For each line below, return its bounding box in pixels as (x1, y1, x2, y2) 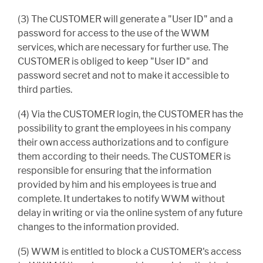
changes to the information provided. (18, 221, 178, 233)
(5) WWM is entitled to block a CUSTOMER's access (18, 246, 241, 258)
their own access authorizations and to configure (18, 137, 228, 149)
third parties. (18, 84, 72, 96)
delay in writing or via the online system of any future (18, 207, 242, 219)
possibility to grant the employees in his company (18, 123, 231, 134)
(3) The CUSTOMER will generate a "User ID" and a (18, 14, 233, 25)
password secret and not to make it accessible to (18, 70, 230, 82)
